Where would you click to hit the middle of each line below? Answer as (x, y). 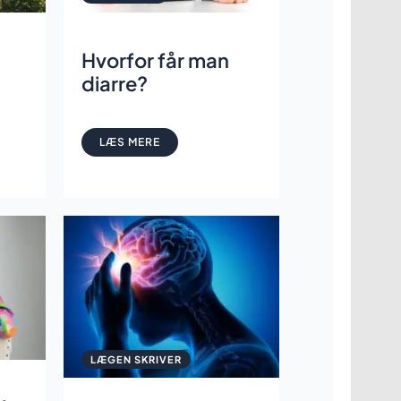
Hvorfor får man (155, 60)
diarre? (114, 83)
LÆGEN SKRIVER (136, 360)
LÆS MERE (129, 141)
